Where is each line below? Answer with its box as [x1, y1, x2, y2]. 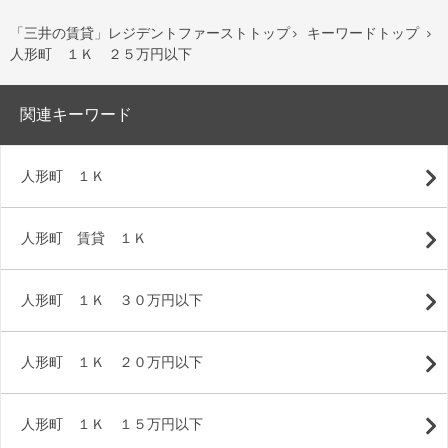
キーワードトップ [303, 26, 424, 42]
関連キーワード [20, 106, 132, 124]
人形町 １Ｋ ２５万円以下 [10, 47, 192, 63]
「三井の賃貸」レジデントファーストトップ [10, 26, 290, 42]
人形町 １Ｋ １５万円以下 [21, 417, 203, 433]
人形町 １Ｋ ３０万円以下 [21, 293, 203, 309]
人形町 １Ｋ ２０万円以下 [21, 355, 203, 371]
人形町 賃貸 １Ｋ [21, 231, 147, 247]
